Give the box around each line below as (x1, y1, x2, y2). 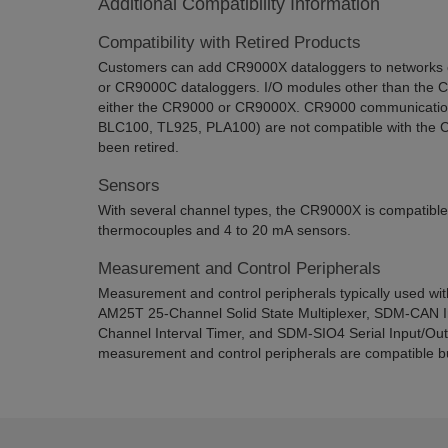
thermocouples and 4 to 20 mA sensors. (97, 222, 351, 238)
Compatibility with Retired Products (97, 33, 361, 52)
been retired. (97, 139, 179, 155)
